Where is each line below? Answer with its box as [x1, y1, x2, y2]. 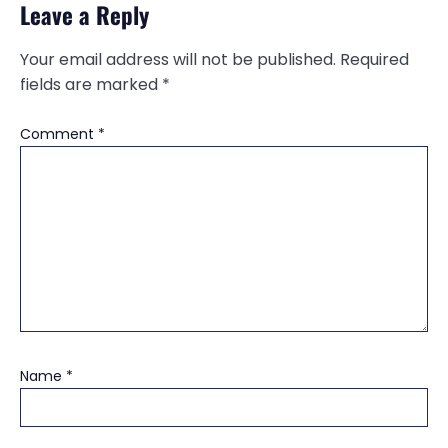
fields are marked [20, 72, 162, 96]
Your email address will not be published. [20, 47, 336, 71]
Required [340, 47, 409, 71]
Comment [20, 123, 98, 144]
